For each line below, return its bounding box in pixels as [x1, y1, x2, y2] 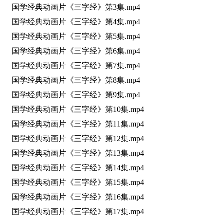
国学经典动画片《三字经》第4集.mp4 [4, 18, 140, 26]
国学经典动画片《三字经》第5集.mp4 [4, 32, 140, 40]
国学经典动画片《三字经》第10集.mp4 [4, 105, 144, 113]
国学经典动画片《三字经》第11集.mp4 [4, 120, 144, 128]
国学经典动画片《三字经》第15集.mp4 [4, 178, 144, 186]
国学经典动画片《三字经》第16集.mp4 [4, 193, 144, 201]
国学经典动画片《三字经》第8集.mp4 [4, 76, 140, 84]
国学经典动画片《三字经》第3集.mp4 [4, 3, 140, 11]
